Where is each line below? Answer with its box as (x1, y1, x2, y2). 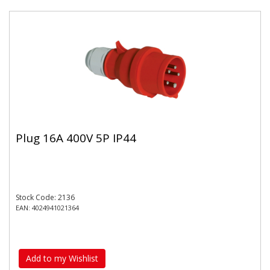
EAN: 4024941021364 (16, 202, 79, 212)
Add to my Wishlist (26, 253, 98, 264)
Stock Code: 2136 (16, 192, 75, 202)
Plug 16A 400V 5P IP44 (16, 130, 136, 146)
